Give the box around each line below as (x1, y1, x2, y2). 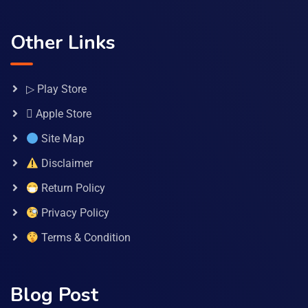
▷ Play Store (26, 82, 87, 96)
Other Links (10, 30, 115, 56)
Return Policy (38, 181, 106, 195)
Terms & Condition (38, 231, 131, 245)
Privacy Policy (38, 206, 110, 220)
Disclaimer (38, 157, 93, 170)
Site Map (38, 132, 85, 146)
